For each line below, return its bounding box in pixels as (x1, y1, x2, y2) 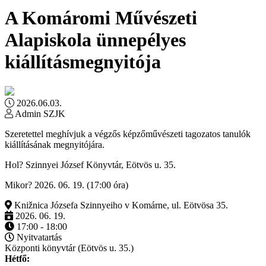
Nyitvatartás (14, 232, 62, 242)
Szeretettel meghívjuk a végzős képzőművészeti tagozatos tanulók (5, 128, 251, 139)
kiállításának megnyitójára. (5, 139, 104, 150)
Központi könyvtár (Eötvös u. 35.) (5, 242, 134, 253)
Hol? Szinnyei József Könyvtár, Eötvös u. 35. (5, 159, 176, 170)
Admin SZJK (13, 108, 65, 119)
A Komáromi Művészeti (5, 7, 197, 29)
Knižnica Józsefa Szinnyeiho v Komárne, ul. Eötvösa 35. (12, 199, 228, 210)
